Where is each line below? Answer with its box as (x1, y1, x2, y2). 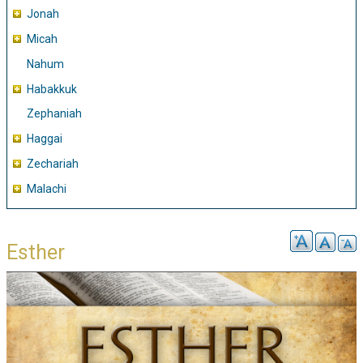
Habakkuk (27, 82, 77, 96)
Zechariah (27, 157, 79, 171)
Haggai (27, 132, 62, 146)
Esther (6, 240, 65, 264)
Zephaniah (27, 107, 82, 121)
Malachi (27, 181, 66, 195)
